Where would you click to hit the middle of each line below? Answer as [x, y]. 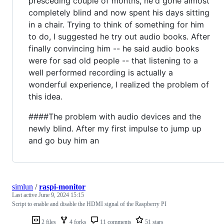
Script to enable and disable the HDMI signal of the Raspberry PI [89, 204]
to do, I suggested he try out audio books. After [119, 36]
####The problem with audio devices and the [115, 116]
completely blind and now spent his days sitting [119, 12]
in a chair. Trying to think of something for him [116, 24]
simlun [22, 186]
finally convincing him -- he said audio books [114, 48]
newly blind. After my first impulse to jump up [115, 128]
